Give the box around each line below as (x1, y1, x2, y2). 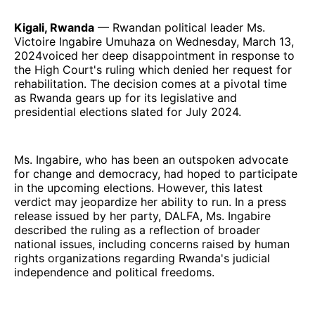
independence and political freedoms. (14, 264, 214, 279)
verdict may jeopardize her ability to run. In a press (14, 194, 286, 209)
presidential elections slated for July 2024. (14, 104, 241, 119)
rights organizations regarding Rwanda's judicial (14, 250, 270, 265)
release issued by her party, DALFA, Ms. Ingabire (14, 208, 271, 223)
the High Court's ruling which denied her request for (14, 62, 292, 77)
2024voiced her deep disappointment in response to (14, 48, 295, 63)
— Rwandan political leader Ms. (94, 20, 265, 34)
